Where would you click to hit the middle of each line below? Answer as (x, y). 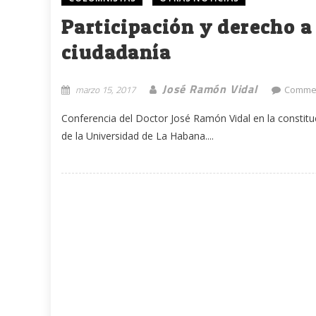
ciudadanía (116, 53)
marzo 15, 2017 (105, 90)
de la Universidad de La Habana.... (138, 136)
